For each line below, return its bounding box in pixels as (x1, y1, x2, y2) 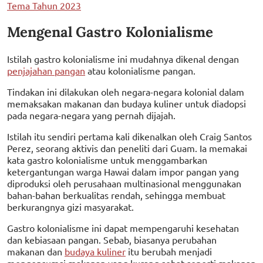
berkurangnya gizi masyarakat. (7, 200, 134, 213)
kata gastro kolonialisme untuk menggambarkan (7, 153, 207, 166)
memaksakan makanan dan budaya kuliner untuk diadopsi (7, 97, 246, 109)
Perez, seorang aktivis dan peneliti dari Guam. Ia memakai (7, 141, 247, 154)
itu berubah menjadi (126, 245, 212, 257)
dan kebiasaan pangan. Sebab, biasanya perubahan (7, 233, 217, 245)
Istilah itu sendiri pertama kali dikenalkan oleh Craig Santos (7, 130, 252, 142)
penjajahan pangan (7, 64, 85, 76)
